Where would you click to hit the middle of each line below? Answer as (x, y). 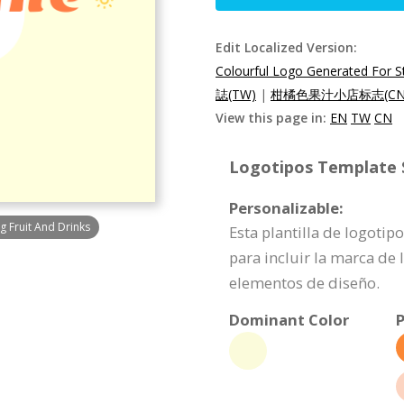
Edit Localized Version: (286, 47)
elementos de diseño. (304, 283)
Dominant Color (289, 320)
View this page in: (273, 118)
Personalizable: (286, 208)
